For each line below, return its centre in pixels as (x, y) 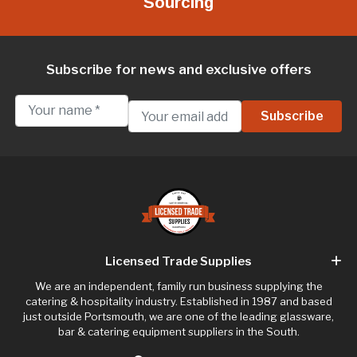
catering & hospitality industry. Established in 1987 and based (178, 301)
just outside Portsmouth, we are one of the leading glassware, (178, 316)
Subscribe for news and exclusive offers (178, 69)
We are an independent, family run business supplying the (178, 286)
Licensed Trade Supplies (178, 261)
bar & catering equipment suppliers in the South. (178, 331)
